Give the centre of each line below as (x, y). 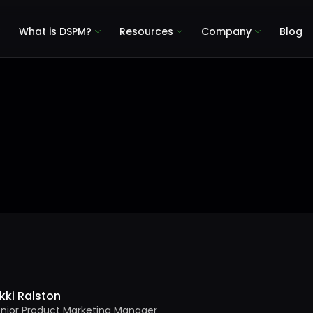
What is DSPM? (56, 31)
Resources (147, 31)
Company (227, 31)
